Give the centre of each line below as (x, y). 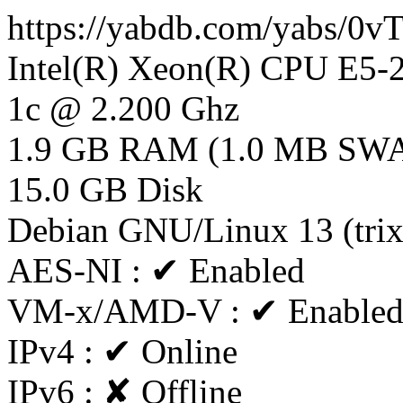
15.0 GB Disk (105, 189)
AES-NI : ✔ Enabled (156, 270)
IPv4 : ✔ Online (122, 351)
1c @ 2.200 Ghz (123, 108)
